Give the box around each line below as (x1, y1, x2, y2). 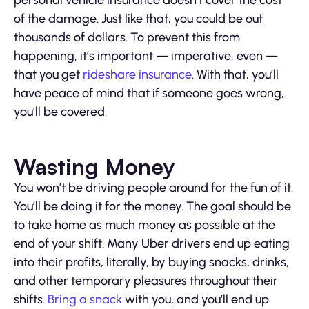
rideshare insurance (83, 67, 192, 83)
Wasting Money (14, 152, 175, 181)
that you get (14, 67, 83, 83)
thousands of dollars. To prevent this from (14, 30, 240, 46)
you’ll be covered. (14, 104, 107, 120)
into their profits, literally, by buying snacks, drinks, (14, 255, 289, 270)
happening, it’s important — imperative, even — (14, 48, 278, 64)
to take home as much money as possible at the (14, 217, 275, 233)
